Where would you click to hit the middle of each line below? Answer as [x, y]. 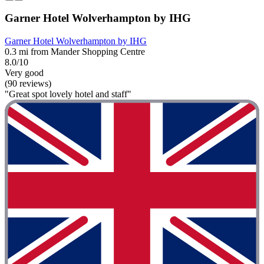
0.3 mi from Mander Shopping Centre [75, 52]
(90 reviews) [28, 84]
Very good [24, 73]
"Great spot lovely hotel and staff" [68, 94]
